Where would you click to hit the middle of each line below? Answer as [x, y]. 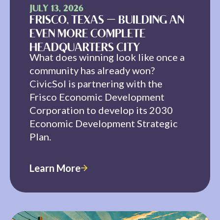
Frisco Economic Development [97, 96]
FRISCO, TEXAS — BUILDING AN [107, 21]
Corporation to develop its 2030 [101, 110]
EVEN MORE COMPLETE [87, 34]
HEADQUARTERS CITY [85, 48]
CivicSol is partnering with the [96, 83]
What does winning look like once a [107, 57]
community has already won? [92, 70]
